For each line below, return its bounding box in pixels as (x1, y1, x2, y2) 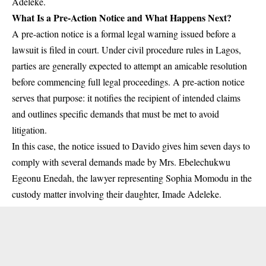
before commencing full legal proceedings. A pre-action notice (12, 75, 245, 88)
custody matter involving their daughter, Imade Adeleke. (12, 188, 221, 201)
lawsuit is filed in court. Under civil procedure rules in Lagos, (12, 43, 241, 56)
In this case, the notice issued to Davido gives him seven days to (12, 140, 250, 153)
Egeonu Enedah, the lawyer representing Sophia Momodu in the (12, 172, 252, 185)
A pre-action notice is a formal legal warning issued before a (12, 27, 236, 40)
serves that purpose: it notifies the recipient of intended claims (12, 91, 240, 104)
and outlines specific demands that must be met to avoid (12, 107, 219, 121)
